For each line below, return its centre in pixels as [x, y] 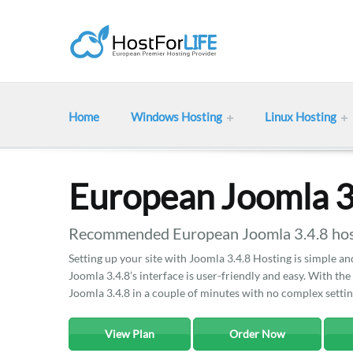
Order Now [257, 334]
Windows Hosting [176, 117]
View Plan [130, 334]
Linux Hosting [301, 117]
